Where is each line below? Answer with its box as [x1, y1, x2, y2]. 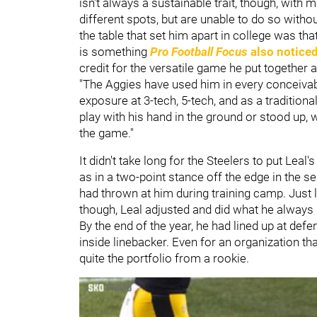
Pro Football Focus [150, 44, 248, 59]
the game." [79, 125, 134, 140]
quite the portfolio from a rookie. [79, 250, 249, 265]
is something [79, 44, 150, 59]
